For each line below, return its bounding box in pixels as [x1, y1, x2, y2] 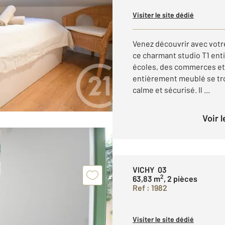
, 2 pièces [164, 174, 197, 183]
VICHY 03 [133, 165, 167, 174]
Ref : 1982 [133, 183, 167, 192]
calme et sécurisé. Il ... [133, 85, 210, 94]
